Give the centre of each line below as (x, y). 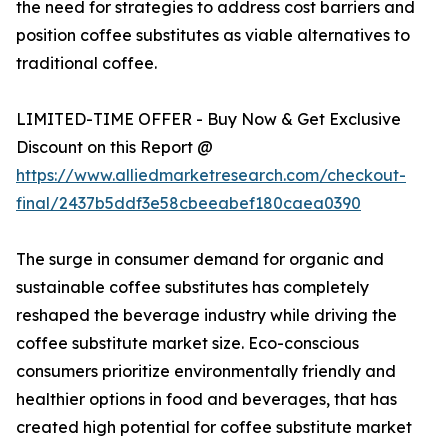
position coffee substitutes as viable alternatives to (213, 35)
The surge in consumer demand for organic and (200, 259)
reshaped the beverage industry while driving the (206, 315)
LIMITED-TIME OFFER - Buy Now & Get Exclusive (208, 119)
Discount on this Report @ (114, 147)
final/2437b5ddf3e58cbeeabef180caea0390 (188, 203)
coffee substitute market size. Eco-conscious (187, 343)
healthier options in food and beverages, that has (206, 399)
